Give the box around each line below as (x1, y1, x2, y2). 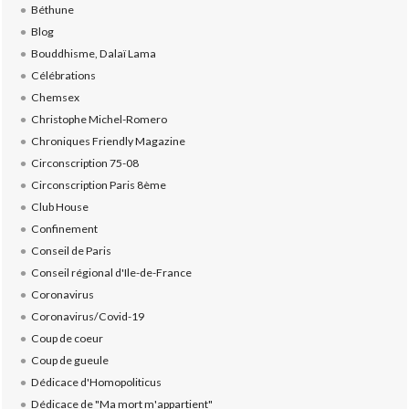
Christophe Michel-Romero (30, 111, 167, 126)
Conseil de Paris (30, 243, 111, 257)
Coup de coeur (30, 330, 103, 345)
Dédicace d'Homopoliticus (30, 374, 162, 389)
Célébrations (30, 68, 96, 82)
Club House (30, 199, 89, 214)
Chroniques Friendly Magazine (30, 133, 185, 148)
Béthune (30, 2, 74, 16)
